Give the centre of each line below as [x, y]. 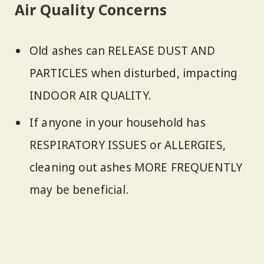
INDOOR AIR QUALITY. [90, 95]
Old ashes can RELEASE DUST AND [123, 50]
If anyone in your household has [118, 123]
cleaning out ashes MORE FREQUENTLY [136, 168]
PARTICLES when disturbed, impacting [134, 73]
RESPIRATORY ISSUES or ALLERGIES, [128, 145]
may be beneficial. [79, 190]
